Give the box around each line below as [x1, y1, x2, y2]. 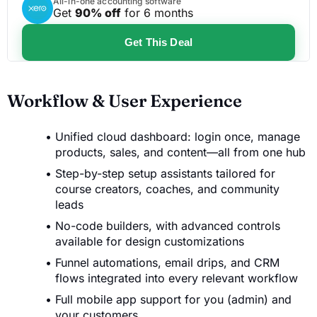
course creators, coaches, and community [55, 181, 279, 196]
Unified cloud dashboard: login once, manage [55, 129, 300, 144]
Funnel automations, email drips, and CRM [55, 255, 279, 270]
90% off [75, 6, 121, 21]
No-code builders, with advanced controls [55, 218, 280, 233]
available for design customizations [55, 234, 244, 248]
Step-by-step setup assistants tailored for [55, 166, 275, 180]
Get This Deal [125, 35, 192, 48]
